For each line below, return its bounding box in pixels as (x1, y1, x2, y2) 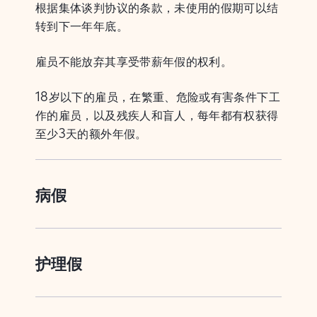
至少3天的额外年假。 (35, 125, 147, 142)
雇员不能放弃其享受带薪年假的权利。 (35, 52, 233, 70)
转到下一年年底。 (35, 17, 128, 35)
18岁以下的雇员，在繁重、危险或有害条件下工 (35, 88, 280, 105)
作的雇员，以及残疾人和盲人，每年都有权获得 (35, 106, 279, 124)
